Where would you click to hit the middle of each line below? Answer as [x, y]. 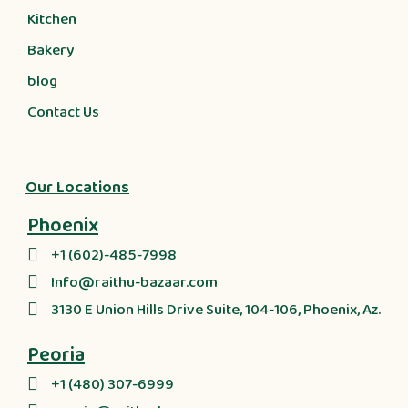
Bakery [51, 51]
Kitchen [52, 20]
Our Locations [77, 188]
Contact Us [63, 113]
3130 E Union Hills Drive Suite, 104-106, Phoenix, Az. [216, 311]
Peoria [56, 356]
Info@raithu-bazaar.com [134, 283]
